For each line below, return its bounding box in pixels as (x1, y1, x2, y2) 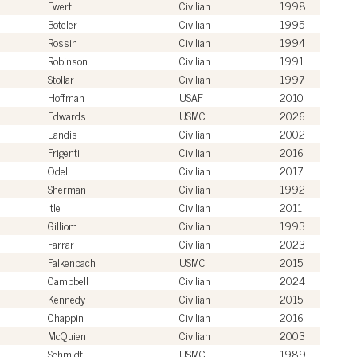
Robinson (48, 50, 88, 69)
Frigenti (48, 142, 80, 161)
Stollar (48, 69, 74, 88)
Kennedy (48, 288, 85, 308)
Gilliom (48, 215, 77, 234)
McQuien (48, 325, 86, 344)
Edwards (48, 105, 86, 124)
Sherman (48, 178, 86, 198)
